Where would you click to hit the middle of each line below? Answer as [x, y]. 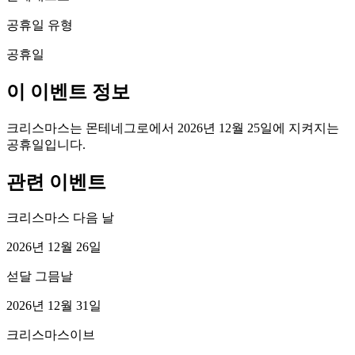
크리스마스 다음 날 [60, 218]
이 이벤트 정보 [68, 92]
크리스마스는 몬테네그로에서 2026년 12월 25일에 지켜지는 [173, 128]
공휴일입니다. [46, 144]
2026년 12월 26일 [54, 247]
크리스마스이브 [51, 335]
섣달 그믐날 [40, 277]
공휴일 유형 [40, 25]
